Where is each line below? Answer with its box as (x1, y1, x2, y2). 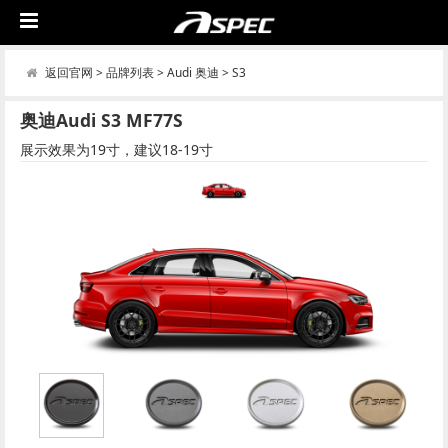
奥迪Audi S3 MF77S (20, 107, 183, 132)
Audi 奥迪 (166, 64, 219, 81)
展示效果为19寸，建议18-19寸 (20, 139, 213, 159)
